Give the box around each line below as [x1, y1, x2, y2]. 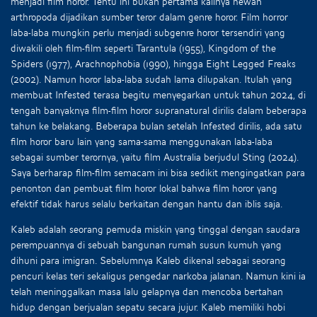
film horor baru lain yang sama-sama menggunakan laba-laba [11, 135, 272, 147]
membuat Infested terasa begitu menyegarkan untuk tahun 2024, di [11, 88, 306, 100]
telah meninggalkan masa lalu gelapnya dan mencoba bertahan [11, 285, 283, 297]
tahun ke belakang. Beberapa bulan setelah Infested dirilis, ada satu [11, 120, 302, 132]
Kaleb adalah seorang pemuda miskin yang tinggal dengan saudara [11, 223, 300, 235]
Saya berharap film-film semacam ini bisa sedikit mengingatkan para [11, 166, 305, 178]
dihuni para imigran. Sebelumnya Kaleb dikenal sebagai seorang [11, 254, 286, 266]
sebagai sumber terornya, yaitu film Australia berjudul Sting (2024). [11, 151, 299, 163]
